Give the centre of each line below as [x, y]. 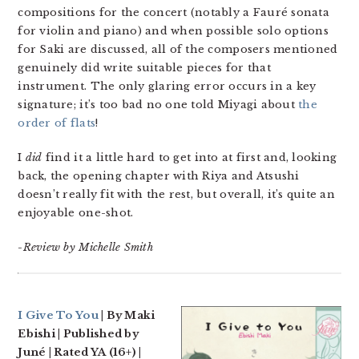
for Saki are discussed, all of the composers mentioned [178, 49]
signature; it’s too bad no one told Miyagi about [158, 105]
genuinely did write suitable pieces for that [144, 68]
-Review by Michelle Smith [85, 247]
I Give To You [58, 315]
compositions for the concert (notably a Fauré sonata [173, 12]
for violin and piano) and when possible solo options [173, 31]
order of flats [57, 123]
